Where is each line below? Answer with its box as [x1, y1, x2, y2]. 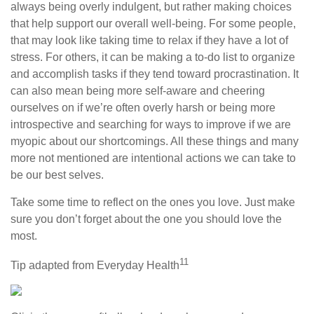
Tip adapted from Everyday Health [11, 259, 179, 272]
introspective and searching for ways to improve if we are [11, 118, 291, 130]
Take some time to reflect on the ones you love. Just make [11, 196, 295, 208]
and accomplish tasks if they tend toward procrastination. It [11, 68, 299, 80]
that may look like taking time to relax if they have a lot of [11, 34, 288, 46]
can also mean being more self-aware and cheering [11, 85, 265, 97]
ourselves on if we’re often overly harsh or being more [11, 102, 275, 114]
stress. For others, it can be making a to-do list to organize [11, 51, 295, 63]
